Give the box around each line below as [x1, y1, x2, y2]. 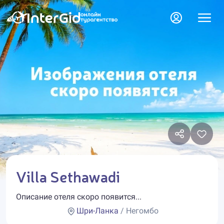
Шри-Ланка [76, 206, 118, 215]
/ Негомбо [118, 206, 158, 215]
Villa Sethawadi [16, 166, 120, 186]
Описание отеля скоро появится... [16, 192, 141, 201]
